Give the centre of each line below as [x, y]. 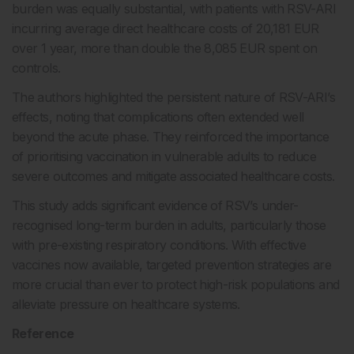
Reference [43, 333]
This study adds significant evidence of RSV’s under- [155, 205]
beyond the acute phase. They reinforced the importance [171, 137]
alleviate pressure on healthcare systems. [126, 304]
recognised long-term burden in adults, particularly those [169, 225]
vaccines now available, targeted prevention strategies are [171, 265]
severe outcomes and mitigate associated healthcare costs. [173, 176]
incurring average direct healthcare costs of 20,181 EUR [166, 28]
